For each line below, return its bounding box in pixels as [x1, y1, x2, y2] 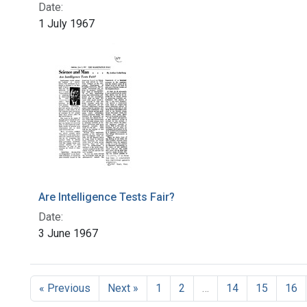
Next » [108, 282, 138, 295]
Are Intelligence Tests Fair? [38, 191, 175, 204]
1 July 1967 [38, 17, 95, 31]
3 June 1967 [38, 227, 98, 241]
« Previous [39, 282, 90, 295]
